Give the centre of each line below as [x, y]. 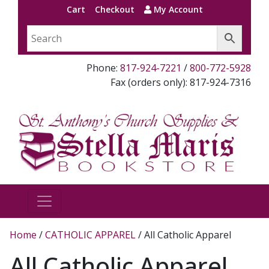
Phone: [103, 68]
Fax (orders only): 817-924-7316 [181, 82]
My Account [177, 9]
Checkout [114, 9]
